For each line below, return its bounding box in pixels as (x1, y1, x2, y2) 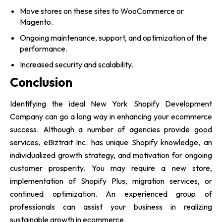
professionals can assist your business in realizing (10, 201, 212, 212)
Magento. (20, 16, 53, 27)
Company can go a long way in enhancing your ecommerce (10, 111, 212, 121)
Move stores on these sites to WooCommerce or (20, 5, 184, 16)
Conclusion (10, 74, 72, 90)
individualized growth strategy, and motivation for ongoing (10, 150, 212, 160)
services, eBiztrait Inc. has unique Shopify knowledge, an (10, 137, 212, 147)
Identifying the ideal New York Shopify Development (10, 98, 212, 109)
